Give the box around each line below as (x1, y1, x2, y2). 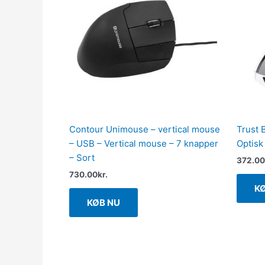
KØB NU (87, 197, 120, 208)
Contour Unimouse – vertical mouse (69, 124, 220, 135)
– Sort (69, 152, 95, 164)
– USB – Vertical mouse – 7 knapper (69, 138, 218, 150)
